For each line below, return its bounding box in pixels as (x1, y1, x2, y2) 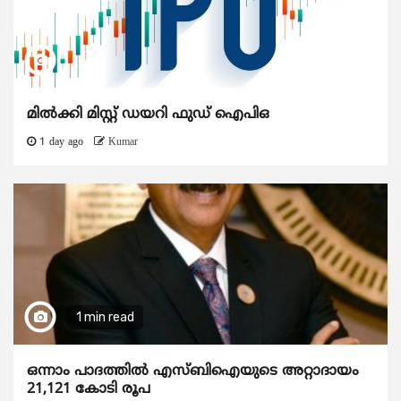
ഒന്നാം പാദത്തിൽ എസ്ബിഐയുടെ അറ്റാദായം (27, 362, 359, 380)
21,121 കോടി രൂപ (27, 380, 150, 398)
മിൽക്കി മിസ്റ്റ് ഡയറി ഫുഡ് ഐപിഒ (27, 105, 269, 124)
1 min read (76, 309, 134, 325)
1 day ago (36, 135, 87, 149)
